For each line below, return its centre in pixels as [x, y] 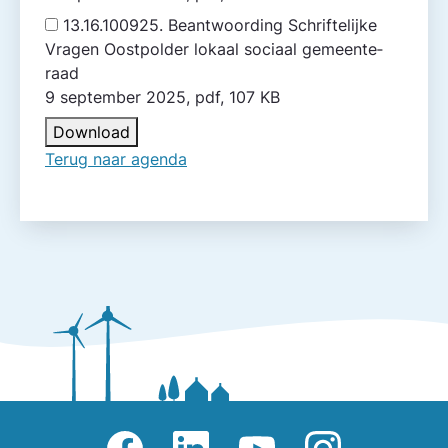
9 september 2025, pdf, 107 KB [254, 97]
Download [91, 132]
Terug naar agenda [116, 159]
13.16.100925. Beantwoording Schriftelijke [220, 25]
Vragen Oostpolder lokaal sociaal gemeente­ [214, 49]
